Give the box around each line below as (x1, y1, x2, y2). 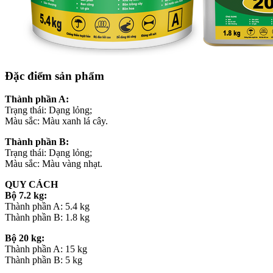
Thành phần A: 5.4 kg (5, 201, 90, 212)
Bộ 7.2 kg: (5, 190, 49, 201)
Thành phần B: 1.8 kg (5, 212, 90, 223)
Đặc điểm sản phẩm (5, 69, 104, 82)
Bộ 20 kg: (5, 233, 47, 244)
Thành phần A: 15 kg (5, 244, 87, 255)
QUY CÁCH (5, 179, 58, 190)
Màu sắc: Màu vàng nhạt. (5, 158, 102, 169)
